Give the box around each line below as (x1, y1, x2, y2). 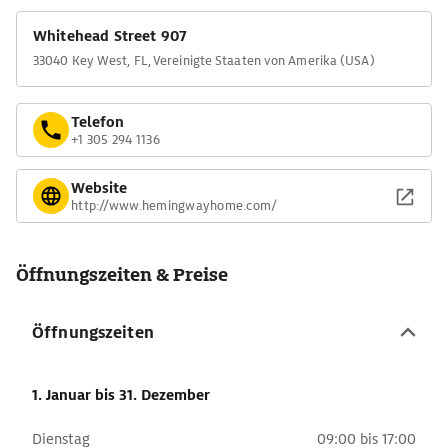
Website (71, 178, 127, 197)
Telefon (71, 112, 124, 131)
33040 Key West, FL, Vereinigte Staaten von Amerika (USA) (33, 52, 375, 69)
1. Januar (32, 386, 95, 404)
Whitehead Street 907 (33, 27, 187, 45)
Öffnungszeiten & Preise (16, 263, 228, 286)
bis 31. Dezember (95, 386, 210, 404)
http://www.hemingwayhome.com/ (71, 196, 278, 214)
